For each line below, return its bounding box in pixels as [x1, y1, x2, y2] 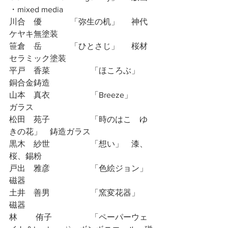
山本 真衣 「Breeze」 [9, 91, 50, 99]
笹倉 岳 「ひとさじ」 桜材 [9, 42, 42, 50]
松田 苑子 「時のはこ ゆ [9, 115, 50, 124]
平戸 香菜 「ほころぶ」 [9, 66, 50, 75]
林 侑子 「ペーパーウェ [9, 213, 52, 221]
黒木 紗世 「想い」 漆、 [9, 139, 50, 148]
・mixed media [9, 5, 63, 14]
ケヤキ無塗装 [9, 30, 58, 38]
